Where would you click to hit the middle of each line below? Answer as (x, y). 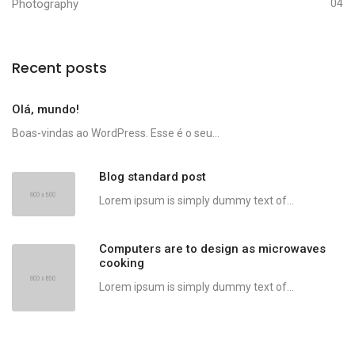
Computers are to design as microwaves (212, 249)
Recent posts (59, 68)
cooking (122, 263)
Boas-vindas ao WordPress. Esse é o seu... (116, 134)
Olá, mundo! (46, 110)
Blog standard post (153, 177)
